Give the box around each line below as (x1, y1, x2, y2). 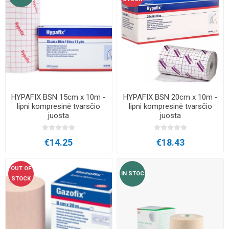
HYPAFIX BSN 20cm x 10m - (123, 93, 218, 102)
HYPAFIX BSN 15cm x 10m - (11, 93, 106, 102)
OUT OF (11, 165, 31, 172)
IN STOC (121, 170, 144, 177)
